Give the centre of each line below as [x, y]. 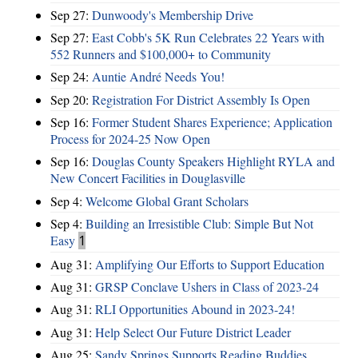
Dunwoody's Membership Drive [173, 14]
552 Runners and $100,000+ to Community [161, 54]
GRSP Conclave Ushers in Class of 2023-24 [207, 286]
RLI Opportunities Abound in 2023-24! [195, 309]
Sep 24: [71, 77]
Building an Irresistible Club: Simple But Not [199, 224]
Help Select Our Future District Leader [193, 332]
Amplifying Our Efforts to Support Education [210, 264]
